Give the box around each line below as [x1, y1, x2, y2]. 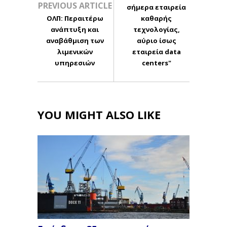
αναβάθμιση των [46, 35, 104, 45]
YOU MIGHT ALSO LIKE [37, 106, 161, 122]
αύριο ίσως [136, 35, 176, 45]
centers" [141, 57, 171, 67]
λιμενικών [57, 46, 93, 56]
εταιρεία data [132, 46, 181, 56]
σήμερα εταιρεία [127, 2, 186, 11]
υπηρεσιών [55, 57, 95, 67]
